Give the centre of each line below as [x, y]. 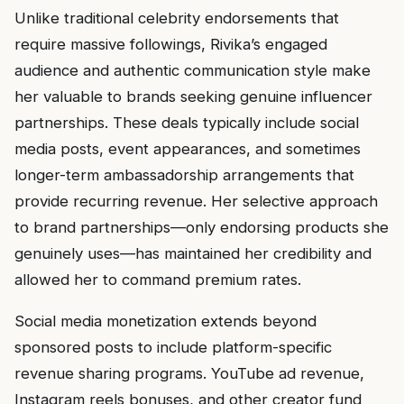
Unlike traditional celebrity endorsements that [177, 18]
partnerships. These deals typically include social [187, 122]
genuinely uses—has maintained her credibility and [193, 253]
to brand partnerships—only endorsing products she [202, 227]
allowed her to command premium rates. [158, 279]
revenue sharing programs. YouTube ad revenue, [189, 373]
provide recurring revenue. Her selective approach [196, 201]
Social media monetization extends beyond [165, 321]
